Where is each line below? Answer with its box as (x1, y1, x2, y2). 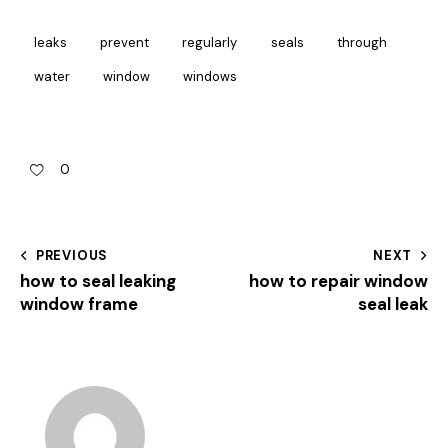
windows (183, 67, 238, 85)
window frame (20, 293, 138, 316)
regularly (182, 33, 238, 51)
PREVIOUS (35, 247, 109, 265)
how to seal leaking (20, 270, 176, 293)
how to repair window (249, 270, 428, 293)
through (336, 33, 387, 51)
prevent (100, 33, 150, 51)
